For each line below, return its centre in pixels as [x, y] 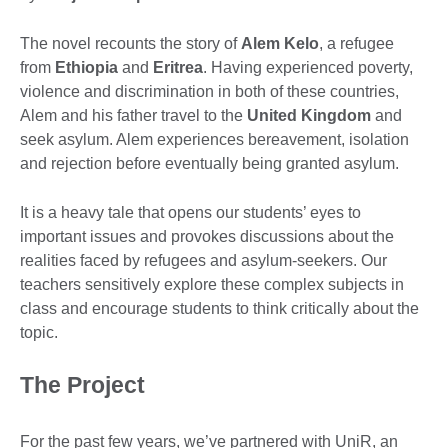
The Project [82, 385]
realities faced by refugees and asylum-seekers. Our [203, 261]
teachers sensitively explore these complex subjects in [212, 285]
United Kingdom [309, 116]
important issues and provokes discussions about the [207, 237]
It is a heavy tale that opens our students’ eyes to [190, 213]
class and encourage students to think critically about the [219, 309]
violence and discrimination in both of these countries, [209, 92]
